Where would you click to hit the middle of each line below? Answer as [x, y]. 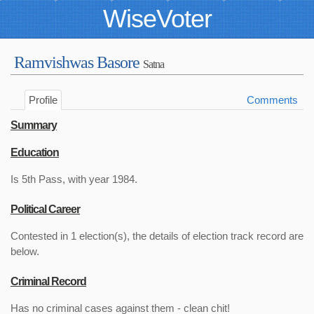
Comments [272, 100]
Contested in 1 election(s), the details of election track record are [157, 236]
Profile [43, 100]
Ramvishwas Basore [78, 62]
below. [25, 251]
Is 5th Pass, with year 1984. [74, 179]
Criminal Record [48, 281]
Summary [34, 125]
